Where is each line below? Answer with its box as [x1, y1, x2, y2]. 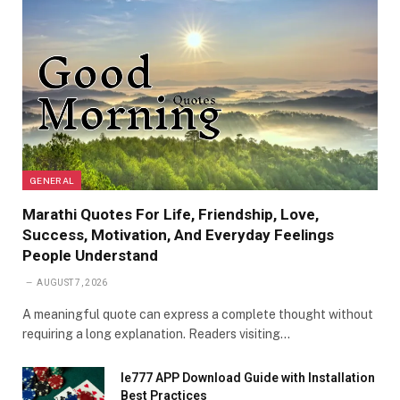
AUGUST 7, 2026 [37, 278, 108, 288]
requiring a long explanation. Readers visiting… [22, 327, 290, 342]
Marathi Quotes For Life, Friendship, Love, [22, 205, 319, 224]
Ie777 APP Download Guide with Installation [121, 371, 375, 386]
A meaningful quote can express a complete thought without [22, 307, 373, 322]
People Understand [22, 246, 158, 265]
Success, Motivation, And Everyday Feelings [22, 226, 334, 245]
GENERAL [29, 175, 75, 187]
